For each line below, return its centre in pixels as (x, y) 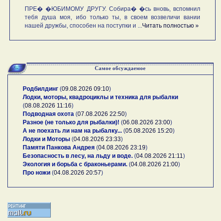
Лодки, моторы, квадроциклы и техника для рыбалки (100, 97)
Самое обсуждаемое (120, 68)
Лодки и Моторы (46, 139)
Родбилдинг (40, 89)
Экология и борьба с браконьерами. (75, 164)
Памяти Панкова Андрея (59, 147)
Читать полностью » (171, 25)
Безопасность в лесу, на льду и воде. (78, 156)
